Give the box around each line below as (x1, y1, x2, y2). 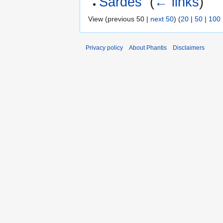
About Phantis (129, 44, 167, 51)
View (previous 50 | (88, 14, 150, 23)
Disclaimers (173, 44, 205, 51)
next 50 (150, 14, 174, 23)
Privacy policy (86, 44, 123, 51)
